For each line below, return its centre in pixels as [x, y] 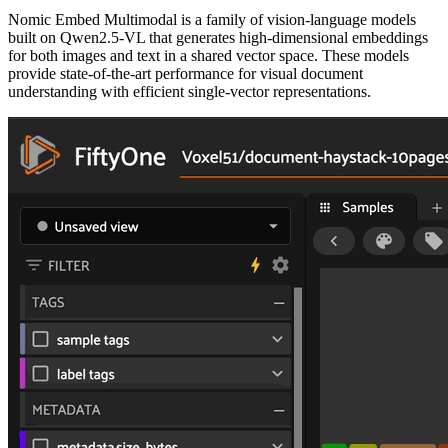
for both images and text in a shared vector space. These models [208, 56]
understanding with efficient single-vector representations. [189, 92]
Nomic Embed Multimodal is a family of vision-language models [212, 20]
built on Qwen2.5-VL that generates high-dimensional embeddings [218, 38]
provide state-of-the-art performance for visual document [185, 74]
